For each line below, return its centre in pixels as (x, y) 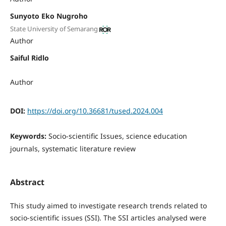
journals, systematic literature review (73, 149)
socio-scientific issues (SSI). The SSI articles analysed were (108, 217)
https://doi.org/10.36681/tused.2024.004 (95, 111)
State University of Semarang (54, 29)
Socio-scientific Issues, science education (118, 136)
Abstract (27, 182)
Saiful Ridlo (29, 58)
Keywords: (29, 136)
